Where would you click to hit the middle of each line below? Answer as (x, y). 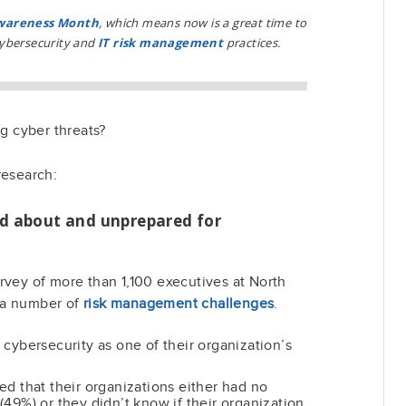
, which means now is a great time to (203, 22)
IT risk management (161, 42)
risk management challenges (179, 303)
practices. (252, 42)
